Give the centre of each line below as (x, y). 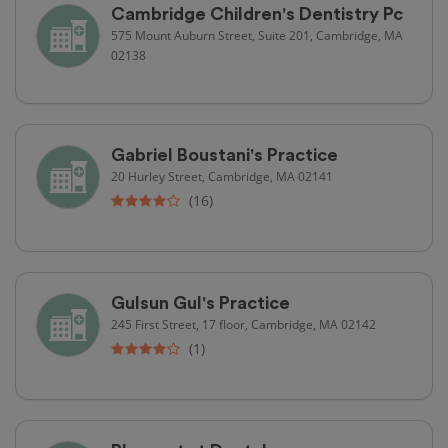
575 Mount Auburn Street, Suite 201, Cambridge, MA (257, 34)
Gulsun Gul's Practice (200, 302)
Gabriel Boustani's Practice (224, 154)
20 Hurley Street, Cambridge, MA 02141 (222, 175)
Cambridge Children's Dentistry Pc (257, 13)
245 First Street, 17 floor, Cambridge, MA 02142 (243, 323)
